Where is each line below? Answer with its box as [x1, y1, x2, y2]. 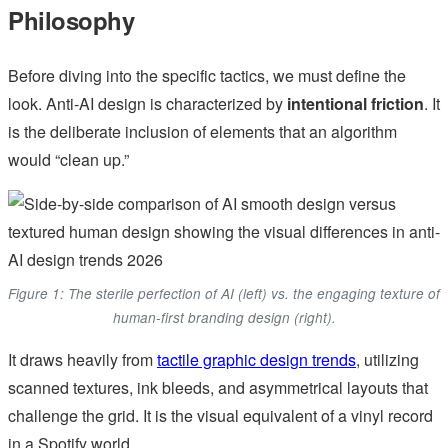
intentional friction [287, 92, 424, 116]
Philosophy [8, 3, 134, 38]
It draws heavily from [8, 348, 157, 372]
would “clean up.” [8, 148, 129, 172]
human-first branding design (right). [112, 308, 336, 328]
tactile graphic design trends [157, 348, 356, 372]
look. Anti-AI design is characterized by [8, 92, 287, 116]
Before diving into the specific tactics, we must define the [8, 64, 406, 88]
